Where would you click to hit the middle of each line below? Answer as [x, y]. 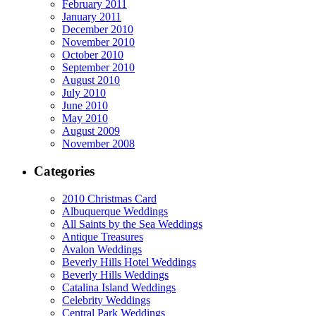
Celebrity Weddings [106, 300]
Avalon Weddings [102, 249]
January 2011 [92, 17]
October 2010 [93, 55]
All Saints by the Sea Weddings [132, 224]
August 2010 [91, 80]
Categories [64, 171]
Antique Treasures [103, 236]
